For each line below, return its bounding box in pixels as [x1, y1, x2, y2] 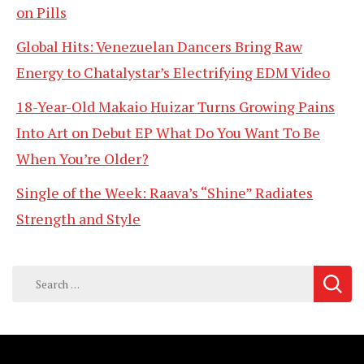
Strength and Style [16, 209, 141, 229]
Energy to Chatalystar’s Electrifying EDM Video [16, 63, 330, 83]
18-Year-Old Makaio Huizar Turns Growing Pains [16, 97, 335, 117]
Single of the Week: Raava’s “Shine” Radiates [16, 183, 313, 203]
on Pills [16, 2, 67, 23]
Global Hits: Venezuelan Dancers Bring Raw [16, 37, 302, 57]
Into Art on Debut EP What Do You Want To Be [16, 123, 320, 143]
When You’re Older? [16, 149, 149, 169]
